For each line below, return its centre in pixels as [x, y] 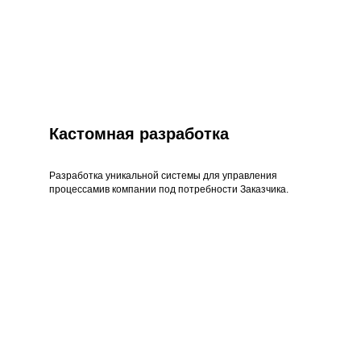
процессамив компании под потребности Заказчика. [168, 190]
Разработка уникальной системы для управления [163, 176]
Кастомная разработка [139, 134]
